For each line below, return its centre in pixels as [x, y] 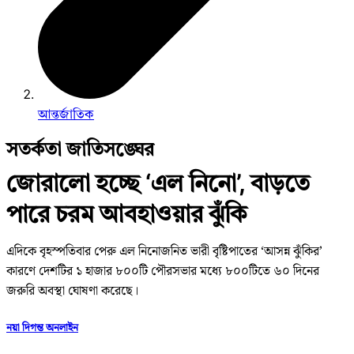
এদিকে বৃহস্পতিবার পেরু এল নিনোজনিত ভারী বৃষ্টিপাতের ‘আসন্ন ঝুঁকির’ [164, 252]
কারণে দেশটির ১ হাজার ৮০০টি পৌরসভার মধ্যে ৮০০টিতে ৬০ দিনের [163, 272]
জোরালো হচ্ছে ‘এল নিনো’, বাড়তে [158, 183]
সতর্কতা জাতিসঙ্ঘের [80, 149]
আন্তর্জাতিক [66, 114]
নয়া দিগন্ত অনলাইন [42, 328]
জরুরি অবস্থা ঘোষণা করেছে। [72, 292]
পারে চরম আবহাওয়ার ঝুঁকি [127, 214]
